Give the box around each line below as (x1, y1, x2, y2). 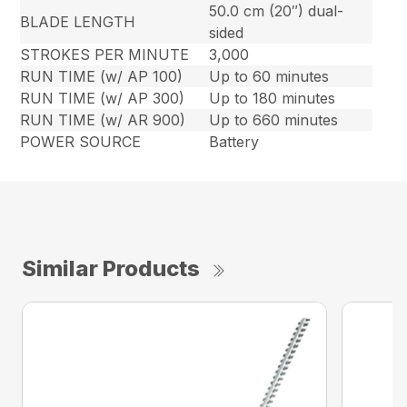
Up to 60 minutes (209, 67, 330, 86)
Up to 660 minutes (209, 111, 339, 130)
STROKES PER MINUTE (20, 45, 190, 65)
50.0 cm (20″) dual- (209, 2, 344, 21)
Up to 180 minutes (209, 89, 336, 108)
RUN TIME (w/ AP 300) (20, 89, 185, 108)
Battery (209, 133, 260, 152)
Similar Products (22, 255, 200, 283)
